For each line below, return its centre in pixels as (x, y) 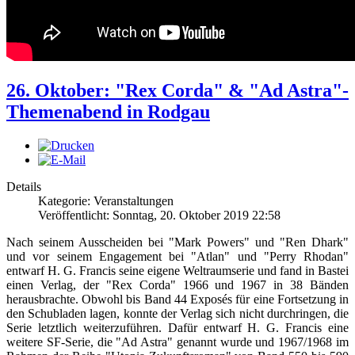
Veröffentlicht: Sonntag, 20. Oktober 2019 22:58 (159, 215)
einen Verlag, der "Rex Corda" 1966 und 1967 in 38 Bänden (177, 284)
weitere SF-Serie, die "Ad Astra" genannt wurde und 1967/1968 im (177, 342)
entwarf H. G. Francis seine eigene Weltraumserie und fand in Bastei (177, 270)
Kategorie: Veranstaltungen (106, 200)
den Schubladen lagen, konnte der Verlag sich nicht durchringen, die (177, 313)
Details (24, 186)
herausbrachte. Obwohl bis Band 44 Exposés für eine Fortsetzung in (177, 299)
